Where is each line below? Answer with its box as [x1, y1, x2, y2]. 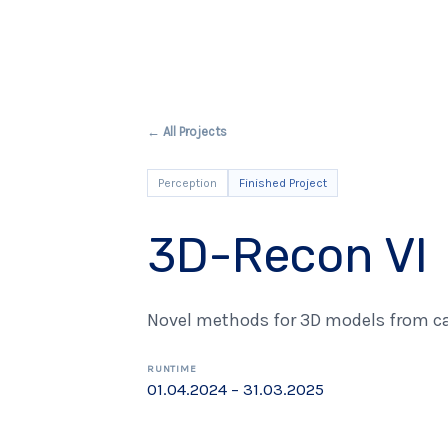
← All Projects [147, 124, 227, 139]
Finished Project [239, 176, 327, 190]
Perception [158, 176, 217, 190]
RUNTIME [147, 363, 197, 375]
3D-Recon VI [147, 227, 428, 284]
